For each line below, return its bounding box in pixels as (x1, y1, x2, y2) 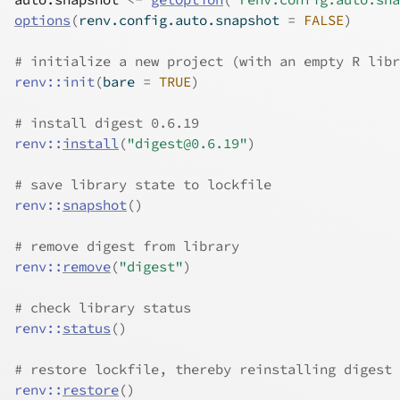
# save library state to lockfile (14, 176, 271, 193)
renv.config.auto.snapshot (79, 12, 287, 29)
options (14, 12, 71, 29)
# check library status (14, 299, 191, 316)
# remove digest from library (14, 237, 239, 254)
